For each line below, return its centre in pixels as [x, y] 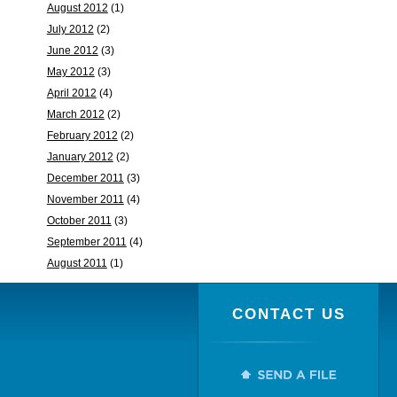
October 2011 [79, 221]
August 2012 [77, 8]
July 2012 [70, 29]
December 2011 [85, 178]
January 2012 [80, 157]
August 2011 [77, 263]
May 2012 [70, 72]
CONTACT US [288, 314]
